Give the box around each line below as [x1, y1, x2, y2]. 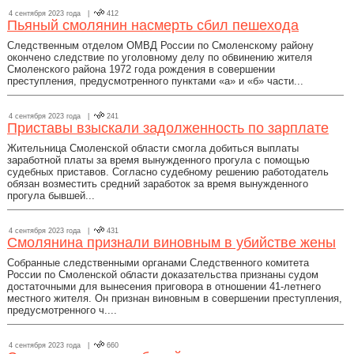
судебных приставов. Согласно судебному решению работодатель [7, 166, 329, 178]
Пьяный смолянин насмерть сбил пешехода [7, 17, 299, 33]
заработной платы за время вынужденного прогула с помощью [7, 154, 310, 166]
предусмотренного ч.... [7, 304, 117, 316]
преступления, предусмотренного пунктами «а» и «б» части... [7, 75, 303, 87]
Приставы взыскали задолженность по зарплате [7, 120, 329, 136]
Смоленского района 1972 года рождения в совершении [7, 63, 275, 75]
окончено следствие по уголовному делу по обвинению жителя [7, 51, 312, 63]
